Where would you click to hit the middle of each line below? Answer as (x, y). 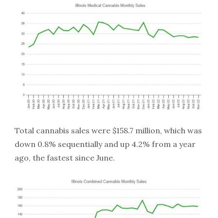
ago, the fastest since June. (65, 158)
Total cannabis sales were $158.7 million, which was (108, 131)
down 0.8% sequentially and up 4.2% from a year (105, 144)
